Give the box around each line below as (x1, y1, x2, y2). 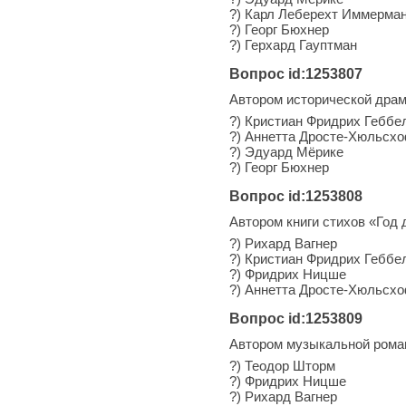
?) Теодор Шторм (229, 357, 335, 373)
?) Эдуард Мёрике (229, 143, 343, 159)
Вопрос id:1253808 (229, 188, 362, 204)
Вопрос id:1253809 (229, 310, 362, 326)
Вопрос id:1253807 (229, 65, 362, 82)
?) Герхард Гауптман (229, 36, 357, 53)
